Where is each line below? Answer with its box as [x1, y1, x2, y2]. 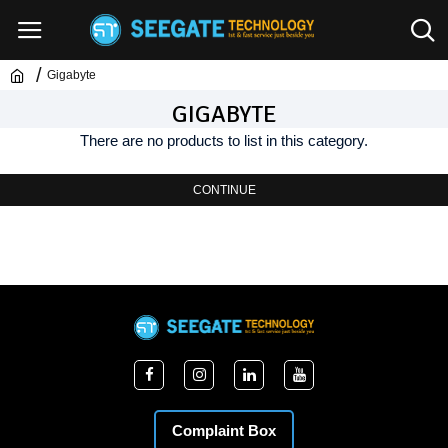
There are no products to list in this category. [80, 132, 368, 149]
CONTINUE [192, 183, 256, 197]
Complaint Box [172, 421, 276, 439]
